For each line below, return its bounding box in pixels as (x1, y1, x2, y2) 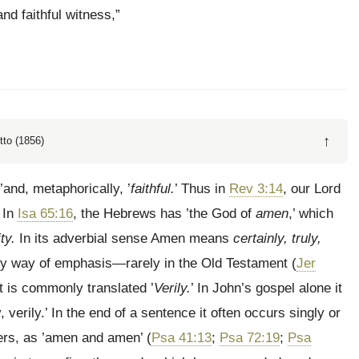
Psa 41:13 (151, 330, 212, 345)
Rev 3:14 (229, 181, 283, 196)
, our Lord (283, 181, 341, 196)
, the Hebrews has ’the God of (73, 206, 256, 221)
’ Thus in (175, 181, 229, 196)
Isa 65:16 (18, 206, 73, 221)
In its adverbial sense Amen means (15, 231, 233, 246)
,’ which (288, 206, 333, 221)
